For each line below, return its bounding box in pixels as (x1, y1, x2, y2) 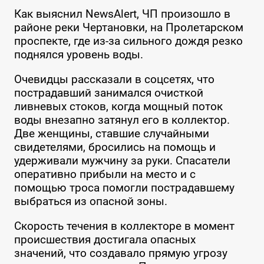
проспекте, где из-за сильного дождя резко (14, 34, 243, 48)
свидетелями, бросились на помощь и (14, 140, 216, 154)
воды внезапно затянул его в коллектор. (14, 113, 230, 127)
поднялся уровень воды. (14, 48, 143, 62)
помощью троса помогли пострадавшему (14, 181, 235, 195)
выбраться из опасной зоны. (14, 194, 167, 209)
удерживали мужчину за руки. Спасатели (14, 154, 230, 168)
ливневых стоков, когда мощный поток (14, 100, 223, 114)
